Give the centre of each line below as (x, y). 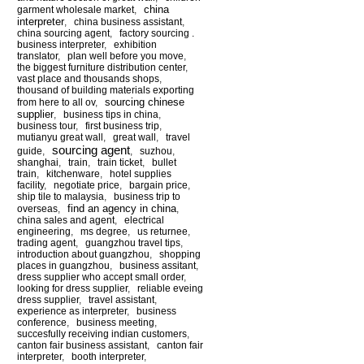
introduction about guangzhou (83, 254)
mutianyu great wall (60, 137)
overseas (37, 208)
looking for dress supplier (72, 288)
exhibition (135, 44)
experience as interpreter (72, 311)
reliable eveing (170, 288)
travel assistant (121, 299)
